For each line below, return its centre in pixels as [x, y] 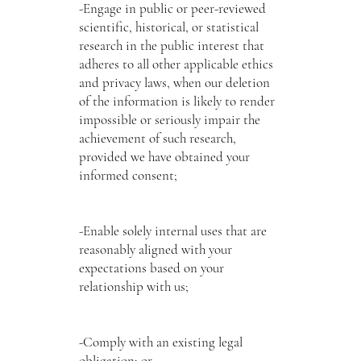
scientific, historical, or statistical [168, 27]
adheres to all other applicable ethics [176, 64]
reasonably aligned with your [155, 249]
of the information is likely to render [176, 101]
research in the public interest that [171, 45]
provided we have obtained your [164, 156]
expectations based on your [151, 268]
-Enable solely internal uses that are [172, 230]
